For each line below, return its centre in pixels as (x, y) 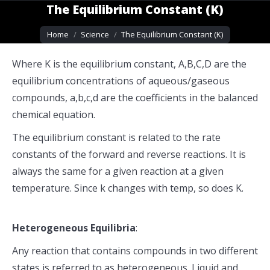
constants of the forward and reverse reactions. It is (129, 154)
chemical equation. (54, 115)
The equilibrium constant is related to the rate (116, 137)
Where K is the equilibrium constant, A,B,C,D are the (129, 64)
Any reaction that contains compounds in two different (135, 251)
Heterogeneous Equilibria (74, 228)
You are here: (70, 27)
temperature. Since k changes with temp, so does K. (128, 188)
